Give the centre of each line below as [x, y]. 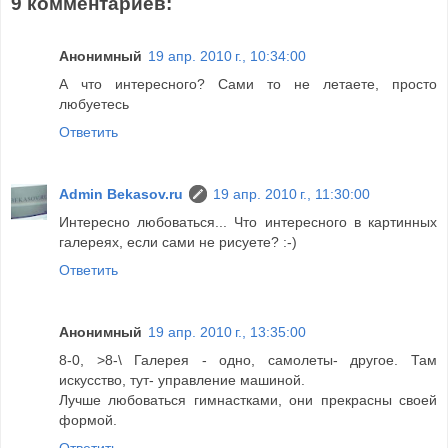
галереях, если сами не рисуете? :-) [178, 241]
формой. [88, 419]
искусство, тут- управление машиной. [182, 379]
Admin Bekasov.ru [121, 193]
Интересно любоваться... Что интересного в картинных [248, 221]
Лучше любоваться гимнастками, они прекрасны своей [248, 399]
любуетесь [94, 103]
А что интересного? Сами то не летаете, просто [248, 83]
